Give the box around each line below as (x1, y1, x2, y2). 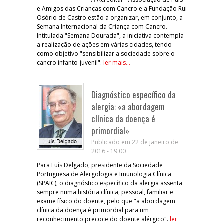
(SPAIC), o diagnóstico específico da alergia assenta (37, 178, 182, 187)
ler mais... (103, 58, 130, 67)
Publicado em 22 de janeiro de (91, 137, 178, 146)
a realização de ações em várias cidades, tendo (37, 40, 172, 49)
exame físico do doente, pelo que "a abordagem (37, 196, 175, 205)
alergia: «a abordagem (91, 100, 165, 113)
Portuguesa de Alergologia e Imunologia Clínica (37, 169, 171, 178)
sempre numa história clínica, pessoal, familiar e (37, 187, 173, 196)
